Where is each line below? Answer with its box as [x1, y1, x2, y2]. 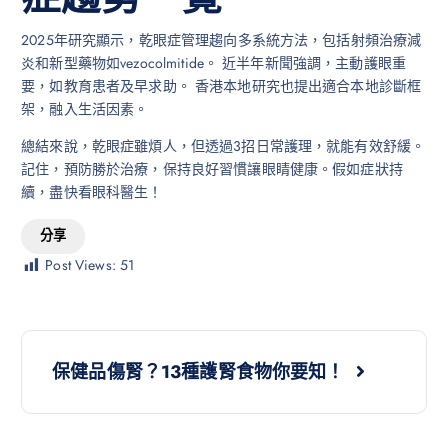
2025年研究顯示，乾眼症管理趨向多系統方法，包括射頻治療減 [21, 30, 422, 51]
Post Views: [45, 254, 116, 275]
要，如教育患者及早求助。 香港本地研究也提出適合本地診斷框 [21, 76, 422, 97]
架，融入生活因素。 [21, 99, 149, 120]
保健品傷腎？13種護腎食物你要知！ [52, 358, 350, 385]
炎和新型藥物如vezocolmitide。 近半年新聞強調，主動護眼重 [21, 53, 407, 74]
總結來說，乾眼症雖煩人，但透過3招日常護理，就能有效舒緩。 [21, 136, 426, 157]
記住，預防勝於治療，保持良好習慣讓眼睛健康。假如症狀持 [21, 159, 403, 180]
